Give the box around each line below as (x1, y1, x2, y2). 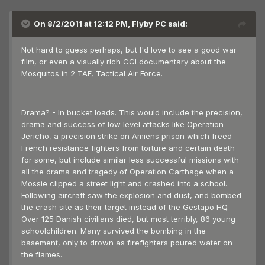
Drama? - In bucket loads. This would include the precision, (21, 108, 243, 118)
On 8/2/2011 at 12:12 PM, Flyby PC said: (34, 19, 188, 29)
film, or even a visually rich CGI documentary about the (21, 57, 226, 67)
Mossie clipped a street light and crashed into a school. (21, 179, 227, 189)
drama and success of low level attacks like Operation (21, 119, 224, 130)
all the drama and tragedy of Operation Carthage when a (21, 167, 234, 177)
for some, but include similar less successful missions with (21, 155, 239, 165)
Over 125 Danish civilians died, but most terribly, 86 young (21, 214, 235, 224)
